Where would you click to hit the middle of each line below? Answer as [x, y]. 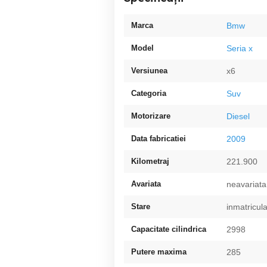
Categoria [149, 93]
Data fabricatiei [159, 139]
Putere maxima [159, 252]
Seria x [240, 48]
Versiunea [149, 71]
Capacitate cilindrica [169, 229]
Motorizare [151, 116]
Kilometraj [150, 161]
